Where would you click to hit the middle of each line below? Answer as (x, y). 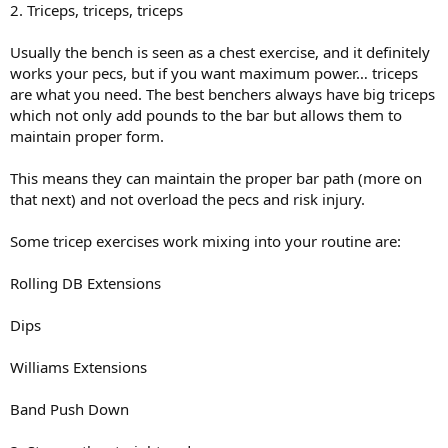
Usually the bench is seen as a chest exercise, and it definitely (220, 51)
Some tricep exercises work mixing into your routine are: (205, 240)
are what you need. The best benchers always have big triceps (222, 93)
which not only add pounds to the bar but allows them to (206, 114)
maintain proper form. (87, 135)
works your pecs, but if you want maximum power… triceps (214, 72)
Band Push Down (69, 408)
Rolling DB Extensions (85, 282)
